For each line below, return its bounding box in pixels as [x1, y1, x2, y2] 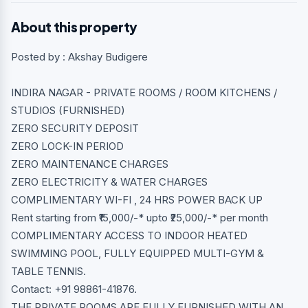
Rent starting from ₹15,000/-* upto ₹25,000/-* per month [11, 210, 268, 224]
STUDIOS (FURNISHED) [11, 103, 125, 117]
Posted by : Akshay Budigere [11, 49, 148, 63]
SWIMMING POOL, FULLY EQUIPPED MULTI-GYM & [11, 246, 264, 260]
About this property [11, 18, 137, 35]
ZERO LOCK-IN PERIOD [11, 139, 124, 153]
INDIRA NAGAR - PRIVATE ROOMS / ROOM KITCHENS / [11, 85, 277, 99]
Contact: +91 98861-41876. [11, 282, 137, 296]
